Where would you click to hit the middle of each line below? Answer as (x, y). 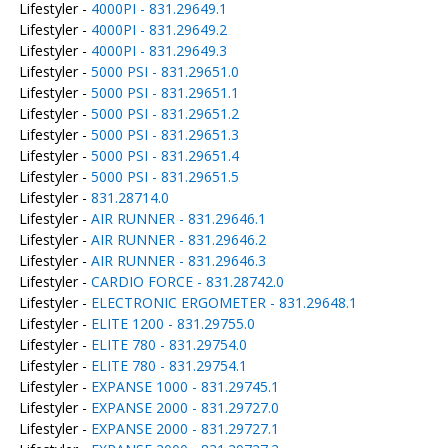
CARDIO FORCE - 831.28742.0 (187, 281)
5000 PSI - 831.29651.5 (164, 176)
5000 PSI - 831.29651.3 (164, 134)
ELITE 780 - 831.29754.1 (168, 365)
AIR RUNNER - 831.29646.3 (178, 260)
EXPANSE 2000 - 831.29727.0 (184, 407)
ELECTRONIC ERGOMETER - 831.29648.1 (223, 302)
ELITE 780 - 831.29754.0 (168, 344)
